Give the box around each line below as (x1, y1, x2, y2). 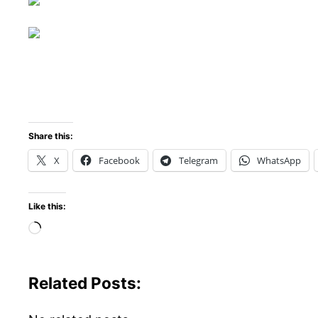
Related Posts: (28, 273, 141, 293)
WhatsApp (257, 154, 301, 168)
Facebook (99, 154, 140, 168)
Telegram (179, 154, 218, 168)
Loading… (40, 221, 99, 237)
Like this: (28, 201, 66, 212)
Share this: (28, 131, 73, 142)
